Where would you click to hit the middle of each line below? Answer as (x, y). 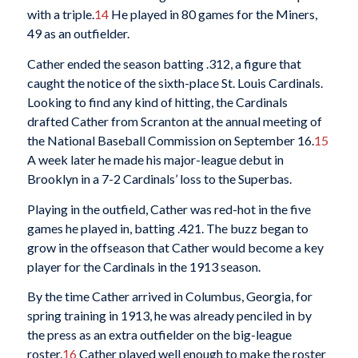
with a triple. (60, 14)
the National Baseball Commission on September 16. (170, 140)
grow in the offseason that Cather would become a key (175, 247)
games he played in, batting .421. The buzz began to (167, 228)
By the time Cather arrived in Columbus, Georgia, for (169, 296)
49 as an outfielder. (78, 34)
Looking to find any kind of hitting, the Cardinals (157, 101)
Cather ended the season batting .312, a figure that (164, 63)
